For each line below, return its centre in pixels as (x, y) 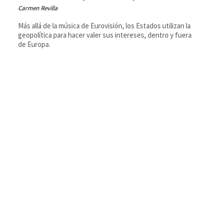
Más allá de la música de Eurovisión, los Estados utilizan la (105, 25)
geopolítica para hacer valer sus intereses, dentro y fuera (105, 35)
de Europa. (34, 44)
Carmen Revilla (38, 8)
